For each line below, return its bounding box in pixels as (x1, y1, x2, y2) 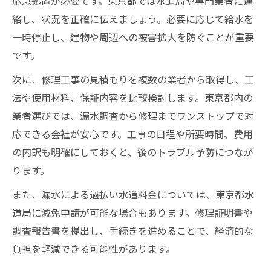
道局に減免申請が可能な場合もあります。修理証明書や (12, 205, 253, 220)
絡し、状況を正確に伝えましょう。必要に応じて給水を (12, 11, 253, 26)
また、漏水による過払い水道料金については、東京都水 (12, 187, 254, 201)
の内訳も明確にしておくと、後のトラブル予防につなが (12, 145, 253, 159)
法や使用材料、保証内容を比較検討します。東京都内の (12, 90, 253, 105)
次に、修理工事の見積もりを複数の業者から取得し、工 (12, 72, 254, 87)
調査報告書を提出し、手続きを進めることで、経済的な (12, 223, 253, 238)
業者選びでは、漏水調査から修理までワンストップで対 (12, 108, 254, 123)
